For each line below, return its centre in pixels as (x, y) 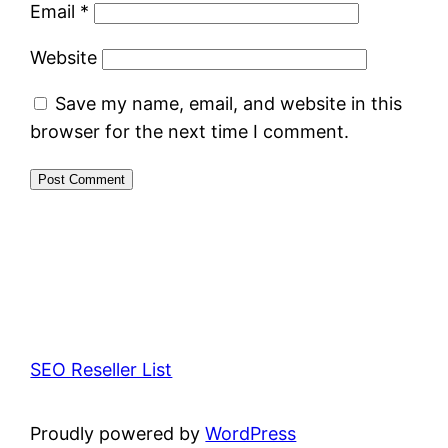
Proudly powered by (118, 433)
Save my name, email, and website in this (229, 103)
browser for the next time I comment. (190, 131)
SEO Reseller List (101, 369)
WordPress (251, 433)
